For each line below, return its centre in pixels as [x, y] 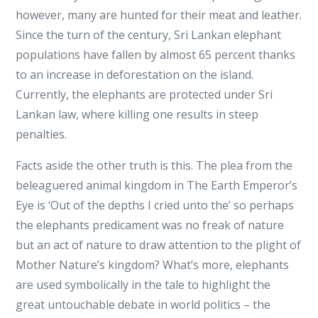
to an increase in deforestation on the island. [135, 75]
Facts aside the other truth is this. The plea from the [154, 165]
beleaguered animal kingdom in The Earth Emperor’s [157, 185]
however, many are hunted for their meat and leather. [159, 15]
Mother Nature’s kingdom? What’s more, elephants [153, 265]
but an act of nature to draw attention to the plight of [159, 245]
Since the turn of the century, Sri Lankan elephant [149, 35]
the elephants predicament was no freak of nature [150, 225]
